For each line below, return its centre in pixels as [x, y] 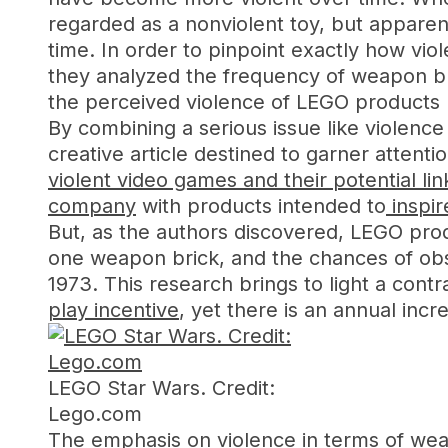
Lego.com [95, 414]
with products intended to [261, 206]
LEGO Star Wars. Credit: [161, 388]
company [92, 206]
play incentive [113, 310]
